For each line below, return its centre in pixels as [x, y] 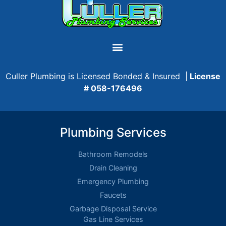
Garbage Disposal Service [113, 208]
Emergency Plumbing [113, 181]
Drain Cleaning [113, 167]
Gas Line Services [113, 219]
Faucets [113, 195]
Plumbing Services [113, 132]
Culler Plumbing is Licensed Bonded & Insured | [97, 76]
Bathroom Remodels [113, 154]
